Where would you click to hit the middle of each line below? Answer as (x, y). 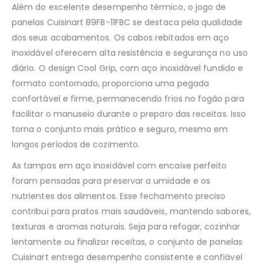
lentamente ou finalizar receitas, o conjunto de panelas (127, 242)
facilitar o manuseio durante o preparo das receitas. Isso (129, 114)
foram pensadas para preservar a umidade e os (111, 181)
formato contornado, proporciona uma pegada (110, 84)
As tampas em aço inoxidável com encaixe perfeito (119, 166)
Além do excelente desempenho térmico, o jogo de (119, 7)
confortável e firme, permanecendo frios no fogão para (128, 99)
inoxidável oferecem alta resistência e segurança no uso (130, 53)
